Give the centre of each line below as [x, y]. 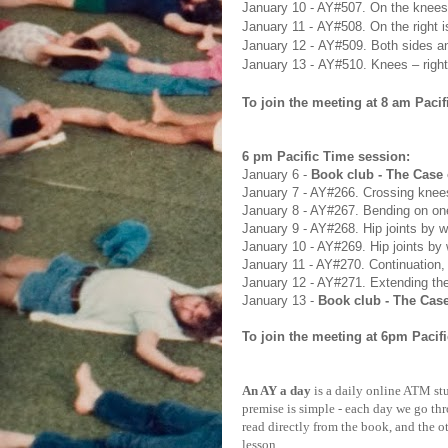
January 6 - [276, 174]
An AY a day [276, 390]
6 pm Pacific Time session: [326, 156]
